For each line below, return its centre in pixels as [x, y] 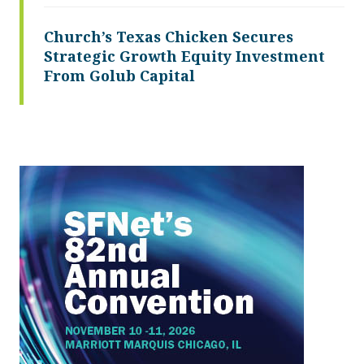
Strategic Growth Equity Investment [184, 56]
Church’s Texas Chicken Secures [169, 36]
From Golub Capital [119, 75]
